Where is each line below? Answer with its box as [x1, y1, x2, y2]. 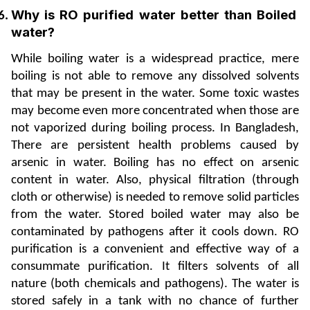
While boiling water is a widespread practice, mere [11, 52, 299, 66]
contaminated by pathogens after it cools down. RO [11, 225, 299, 239]
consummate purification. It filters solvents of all [11, 259, 299, 273]
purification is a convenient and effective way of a [11, 242, 299, 256]
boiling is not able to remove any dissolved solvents [11, 69, 299, 83]
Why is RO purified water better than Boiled [11, 7, 296, 24]
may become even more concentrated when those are [11, 104, 299, 118]
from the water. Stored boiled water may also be [11, 208, 299, 221]
